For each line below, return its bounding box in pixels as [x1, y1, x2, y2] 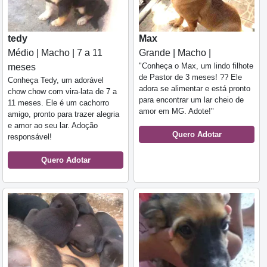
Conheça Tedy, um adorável [8, 76, 104, 85]
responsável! [8, 132, 52, 141]
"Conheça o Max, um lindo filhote [139, 61, 253, 70]
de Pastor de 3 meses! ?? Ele [139, 73, 242, 82]
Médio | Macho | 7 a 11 [8, 48, 103, 58]
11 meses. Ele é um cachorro [8, 98, 109, 107]
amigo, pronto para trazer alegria [8, 110, 119, 119]
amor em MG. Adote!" [139, 107, 214, 116]
